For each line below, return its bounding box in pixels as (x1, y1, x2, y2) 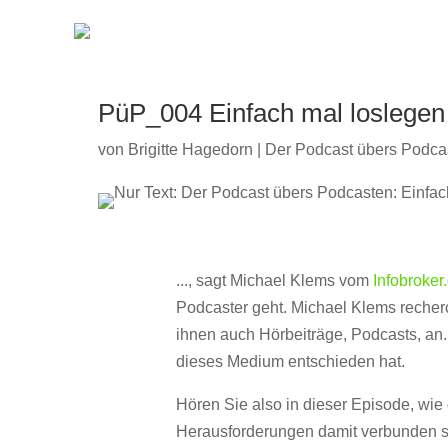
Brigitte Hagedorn (128, 141, 253, 158)
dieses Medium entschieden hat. (176, 353, 406, 370)
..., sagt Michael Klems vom (176, 272, 374, 289)
